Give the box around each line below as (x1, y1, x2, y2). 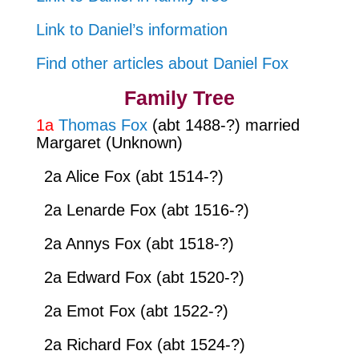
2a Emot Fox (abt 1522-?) (43, 301, 228, 320)
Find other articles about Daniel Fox (35, 54, 288, 72)
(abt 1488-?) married (147, 115, 300, 134)
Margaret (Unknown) (35, 133, 183, 151)
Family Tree (123, 86, 235, 109)
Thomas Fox (58, 115, 147, 134)
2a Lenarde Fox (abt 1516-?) (43, 200, 249, 219)
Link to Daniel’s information (35, 20, 228, 38)
